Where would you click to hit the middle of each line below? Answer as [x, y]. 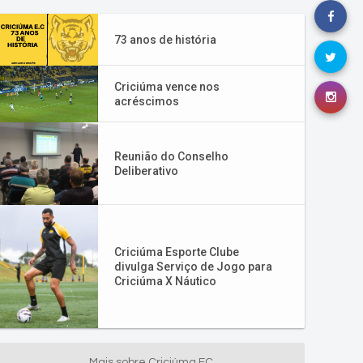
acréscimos [147, 101]
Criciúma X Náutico [165, 281]
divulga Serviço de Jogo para [193, 267]
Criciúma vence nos [167, 87]
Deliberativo [146, 171]
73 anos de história [165, 40]
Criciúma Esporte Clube [177, 252]
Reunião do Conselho [171, 156]
